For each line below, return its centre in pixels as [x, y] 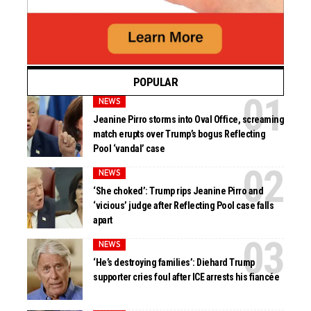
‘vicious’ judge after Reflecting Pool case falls [184, 206]
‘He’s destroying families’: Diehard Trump [174, 263]
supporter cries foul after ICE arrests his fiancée [186, 277]
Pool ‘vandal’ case [129, 149]
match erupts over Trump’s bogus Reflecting [179, 134]
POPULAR [155, 82]
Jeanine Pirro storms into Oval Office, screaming [189, 120]
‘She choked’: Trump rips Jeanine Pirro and [178, 191]
